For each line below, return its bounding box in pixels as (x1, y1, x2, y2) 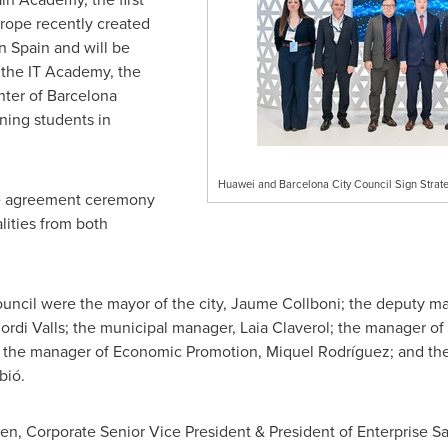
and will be (49, 36, 130, 59)
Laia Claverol (239, 316, 330, 339)
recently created (31, 12, 150, 35)
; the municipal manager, (64, 316, 240, 339)
